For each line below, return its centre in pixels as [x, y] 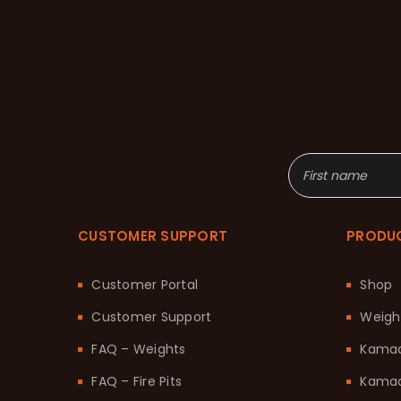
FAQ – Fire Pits [137, 381]
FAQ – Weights [139, 349]
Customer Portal [145, 284]
